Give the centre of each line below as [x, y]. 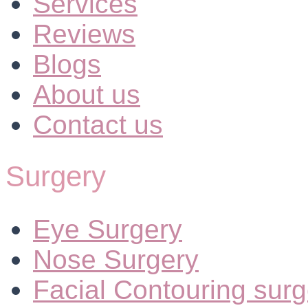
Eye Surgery [108, 229]
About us [87, 95]
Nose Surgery [116, 260]
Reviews [84, 34]
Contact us [98, 125]
